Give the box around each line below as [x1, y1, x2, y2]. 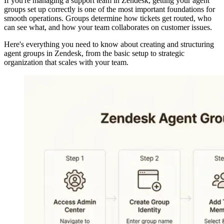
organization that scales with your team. [4, 57, 128, 66]
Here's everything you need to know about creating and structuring [4, 39, 214, 48]
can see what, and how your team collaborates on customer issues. [4, 22, 212, 31]
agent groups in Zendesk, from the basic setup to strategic [4, 48, 184, 57]
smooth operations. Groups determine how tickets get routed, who [4, 13, 211, 22]
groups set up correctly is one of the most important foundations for [4, 4, 215, 13]
